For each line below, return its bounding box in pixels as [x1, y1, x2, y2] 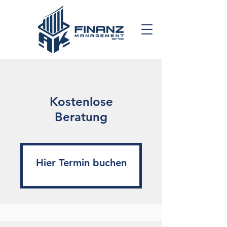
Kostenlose [49, 94, 113, 109]
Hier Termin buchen [35, 157, 127, 169]
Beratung [55, 109, 107, 124]
